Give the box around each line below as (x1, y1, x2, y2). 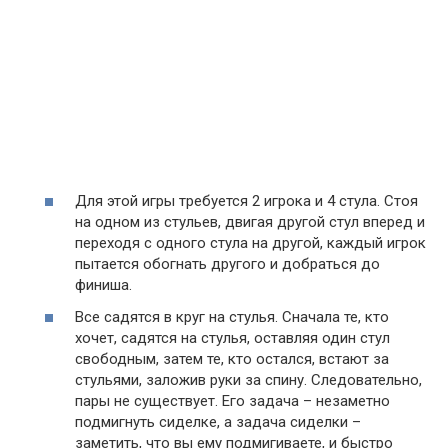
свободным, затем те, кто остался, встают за (75, 349, 389, 368)
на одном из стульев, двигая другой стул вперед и (75, 213, 425, 232)
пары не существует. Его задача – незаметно (75, 391, 390, 410)
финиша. (75, 276, 132, 295)
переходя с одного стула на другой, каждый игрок (75, 234, 426, 253)
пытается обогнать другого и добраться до (75, 255, 380, 274)
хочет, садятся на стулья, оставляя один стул (75, 328, 390, 347)
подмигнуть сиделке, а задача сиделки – (75, 412, 361, 431)
